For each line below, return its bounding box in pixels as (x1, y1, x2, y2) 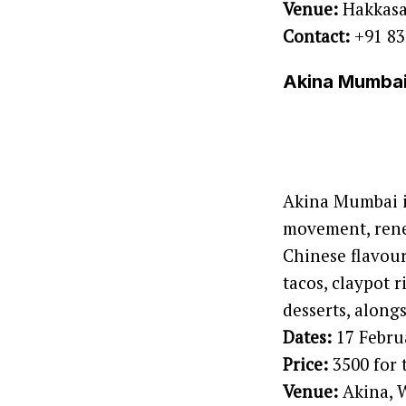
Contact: (283, 24, 350, 48)
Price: (283, 353, 328, 376)
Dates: (283, 325, 332, 349)
